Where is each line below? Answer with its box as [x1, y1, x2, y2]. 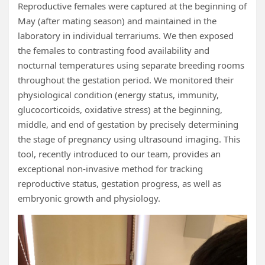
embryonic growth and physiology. [18, 192, 160, 205]
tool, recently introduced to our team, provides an [18, 148, 221, 160]
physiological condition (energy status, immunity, [18, 89, 219, 101]
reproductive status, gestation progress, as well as [18, 177, 221, 190]
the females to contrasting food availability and [18, 44, 209, 57]
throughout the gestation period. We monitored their [18, 74, 234, 86]
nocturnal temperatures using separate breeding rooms [18, 59, 244, 72]
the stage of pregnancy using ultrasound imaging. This [18, 133, 240, 146]
